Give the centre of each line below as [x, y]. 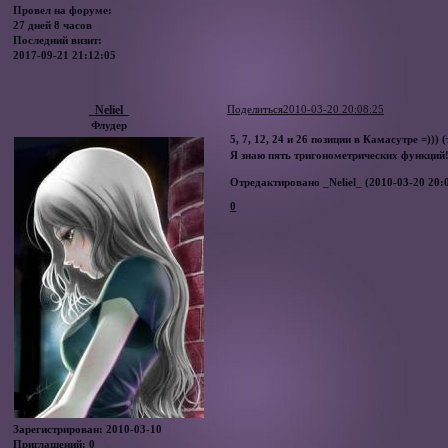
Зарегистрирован [56, 429]
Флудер [108, 124]
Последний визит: [58, 40]
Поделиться [255, 109]
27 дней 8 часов [53, 25]
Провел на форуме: [63, 10]
